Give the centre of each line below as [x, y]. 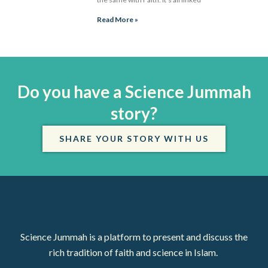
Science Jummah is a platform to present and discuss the [134, 237]
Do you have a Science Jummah [134, 92]
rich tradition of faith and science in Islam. [134, 252]
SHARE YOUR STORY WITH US [134, 139]
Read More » [118, 20]
